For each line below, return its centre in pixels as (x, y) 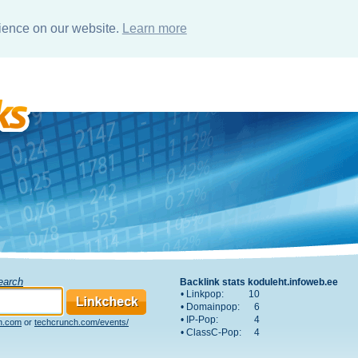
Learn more (154, 28)
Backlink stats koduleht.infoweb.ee (259, 282)
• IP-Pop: (199, 319)
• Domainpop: (210, 306)
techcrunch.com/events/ (82, 322)
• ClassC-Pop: (211, 332)
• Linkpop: (202, 294)
